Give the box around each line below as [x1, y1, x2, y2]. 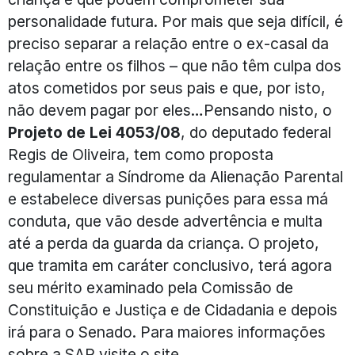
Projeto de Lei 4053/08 [8, 123, 181, 143]
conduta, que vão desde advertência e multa [8, 212, 323, 231]
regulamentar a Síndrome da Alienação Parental [8, 167, 343, 187]
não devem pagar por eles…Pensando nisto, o [8, 101, 332, 120]
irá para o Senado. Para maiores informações [8, 323, 326, 342]
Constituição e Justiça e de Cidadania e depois [8, 300, 338, 320]
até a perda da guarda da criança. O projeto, [8, 234, 319, 254]
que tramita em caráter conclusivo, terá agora [8, 256, 332, 276]
